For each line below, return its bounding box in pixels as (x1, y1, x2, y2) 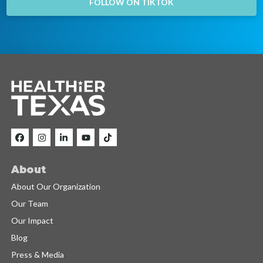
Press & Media (11, 249, 64, 259)
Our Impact (11, 215, 53, 225)
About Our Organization (11, 181, 100, 191)
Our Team (11, 198, 48, 208)
